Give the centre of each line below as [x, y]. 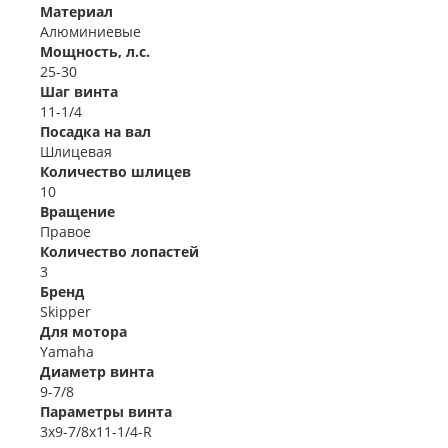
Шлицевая [76, 151]
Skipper [65, 311]
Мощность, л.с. [95, 51]
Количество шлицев [115, 171]
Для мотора [83, 331]
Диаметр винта [97, 371]
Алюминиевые [90, 31]
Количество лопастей [119, 251]
